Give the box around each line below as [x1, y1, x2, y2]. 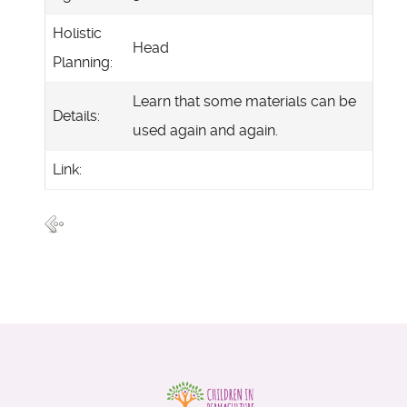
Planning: [53, 53, 113, 71]
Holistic [53, 24, 102, 42]
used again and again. [133, 121, 278, 139]
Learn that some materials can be [133, 92, 356, 110]
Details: [53, 106, 100, 124]
